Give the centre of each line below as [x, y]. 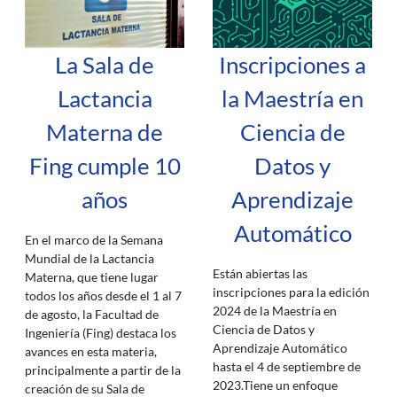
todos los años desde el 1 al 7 [103, 296]
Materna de [105, 132]
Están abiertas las [260, 273]
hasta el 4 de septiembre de [287, 366]
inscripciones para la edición [291, 292]
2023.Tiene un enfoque [275, 385]
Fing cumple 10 [105, 166]
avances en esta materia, [91, 351]
